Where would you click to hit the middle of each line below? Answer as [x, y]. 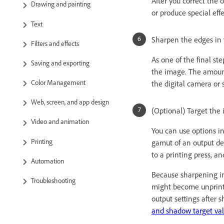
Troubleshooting [53, 180]
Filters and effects [55, 43]
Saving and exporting [60, 62]
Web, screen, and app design [70, 102]
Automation [47, 160]
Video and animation [60, 121]
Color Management [58, 82]
